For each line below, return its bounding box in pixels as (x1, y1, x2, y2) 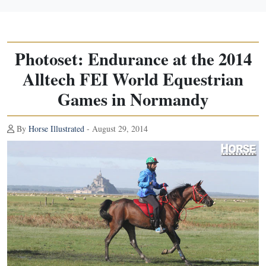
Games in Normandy (58, 87, 208, 112)
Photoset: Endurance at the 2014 (14, 46, 252, 71)
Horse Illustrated (28, 123, 84, 134)
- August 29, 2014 (84, 123, 148, 134)
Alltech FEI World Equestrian (23, 66, 243, 91)
